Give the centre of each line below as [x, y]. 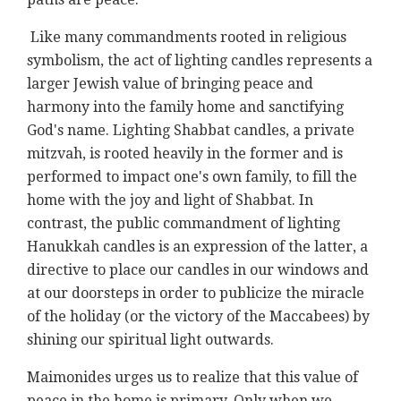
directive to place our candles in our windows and [198, 270]
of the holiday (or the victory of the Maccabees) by [198, 317]
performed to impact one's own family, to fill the [192, 177]
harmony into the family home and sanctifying [185, 107]
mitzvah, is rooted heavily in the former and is [185, 154]
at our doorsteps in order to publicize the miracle [196, 294]
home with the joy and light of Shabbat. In [170, 200]
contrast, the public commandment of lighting [183, 224]
